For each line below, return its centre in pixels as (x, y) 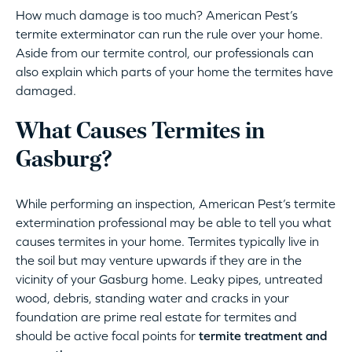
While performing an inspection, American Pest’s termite (176, 204)
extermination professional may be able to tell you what (174, 223)
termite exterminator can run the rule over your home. (169, 34)
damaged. (46, 91)
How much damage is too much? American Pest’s (157, 15)
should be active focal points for (107, 336)
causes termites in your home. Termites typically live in (167, 242)
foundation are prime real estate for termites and (156, 317)
